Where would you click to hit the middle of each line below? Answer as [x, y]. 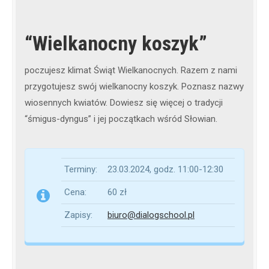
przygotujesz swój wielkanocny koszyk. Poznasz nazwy [134, 87]
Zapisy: [78, 215]
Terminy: [81, 170]
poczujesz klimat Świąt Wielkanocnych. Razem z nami [131, 71]
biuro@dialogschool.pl [151, 215]
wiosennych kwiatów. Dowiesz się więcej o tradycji [124, 103]
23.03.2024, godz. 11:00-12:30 [165, 170]
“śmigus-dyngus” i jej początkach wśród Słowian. [121, 119]
